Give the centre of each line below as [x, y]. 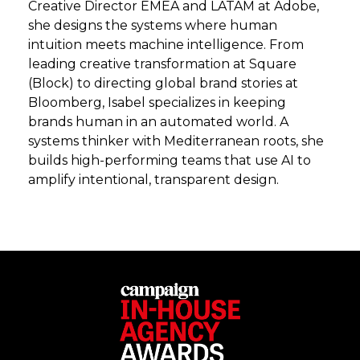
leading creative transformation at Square [162, 64]
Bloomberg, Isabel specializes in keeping [157, 102]
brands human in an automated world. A [158, 122]
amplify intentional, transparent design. [153, 180]
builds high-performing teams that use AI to [170, 160]
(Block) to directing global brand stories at [163, 83]
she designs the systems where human [153, 25]
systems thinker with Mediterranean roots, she [176, 141]
